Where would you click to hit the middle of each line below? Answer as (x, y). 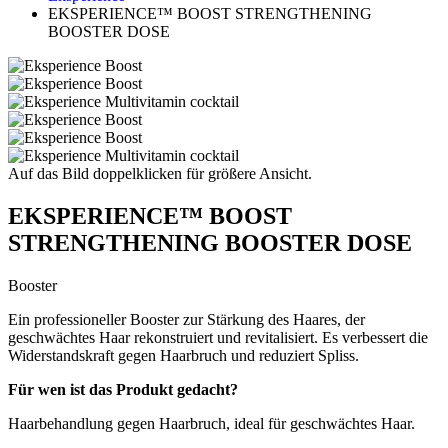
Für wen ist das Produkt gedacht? (123, 389)
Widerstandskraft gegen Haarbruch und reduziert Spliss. (183, 355)
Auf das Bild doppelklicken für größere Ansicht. (160, 173)
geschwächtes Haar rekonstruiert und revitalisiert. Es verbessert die (218, 337)
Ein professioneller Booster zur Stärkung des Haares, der (186, 319)
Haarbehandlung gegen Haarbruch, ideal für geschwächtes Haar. (211, 423)
